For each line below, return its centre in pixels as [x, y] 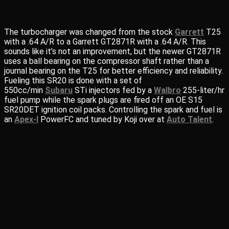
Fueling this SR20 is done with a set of [73, 81]
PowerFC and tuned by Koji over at [102, 119]
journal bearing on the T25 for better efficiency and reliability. [113, 71]
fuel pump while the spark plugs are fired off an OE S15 [103, 100]
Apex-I [26, 119]
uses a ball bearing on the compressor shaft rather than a [107, 61]
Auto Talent [189, 119]
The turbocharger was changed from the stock [89, 32]
